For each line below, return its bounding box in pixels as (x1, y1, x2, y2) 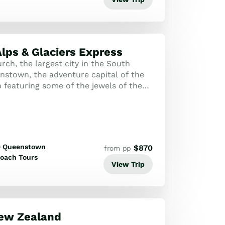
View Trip (111, 160, 145, 168)
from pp (103, 144, 131, 152)
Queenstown (2, 143, 46, 151)
